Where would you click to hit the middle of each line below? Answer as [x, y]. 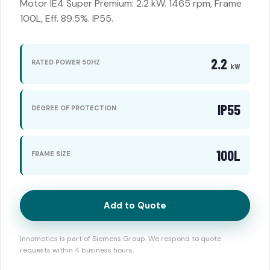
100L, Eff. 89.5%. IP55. [67, 18]
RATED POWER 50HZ [66, 62]
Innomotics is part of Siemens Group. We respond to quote [121, 239]
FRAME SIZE [51, 153]
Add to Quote [135, 206]
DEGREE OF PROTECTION [74, 108]
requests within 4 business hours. [77, 250]
